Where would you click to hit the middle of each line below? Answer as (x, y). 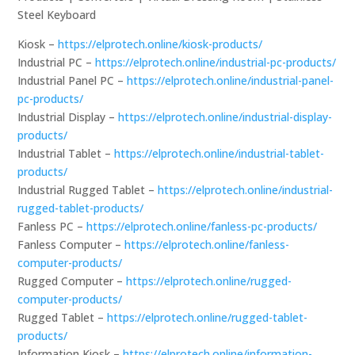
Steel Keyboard (57, 14)
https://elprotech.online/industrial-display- (225, 116)
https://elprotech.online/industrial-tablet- (219, 153)
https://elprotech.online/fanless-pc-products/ (202, 226)
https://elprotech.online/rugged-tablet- (208, 317)
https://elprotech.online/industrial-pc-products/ (216, 62)
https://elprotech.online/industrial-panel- (231, 80)
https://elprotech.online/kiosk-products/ (160, 44)
